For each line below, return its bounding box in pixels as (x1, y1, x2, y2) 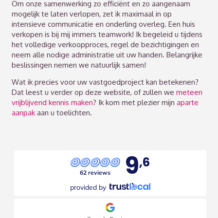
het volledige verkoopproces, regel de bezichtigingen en (12, 39, 200, 49)
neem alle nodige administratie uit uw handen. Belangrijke (12, 50, 203, 59)
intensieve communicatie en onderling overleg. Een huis (12, 19, 196, 29)
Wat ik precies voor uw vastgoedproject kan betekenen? (12, 77, 199, 87)
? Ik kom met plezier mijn (93, 97, 177, 107)
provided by (70, 182, 107, 192)
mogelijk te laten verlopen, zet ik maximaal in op (12, 9, 172, 18)
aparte (177, 97, 199, 107)
